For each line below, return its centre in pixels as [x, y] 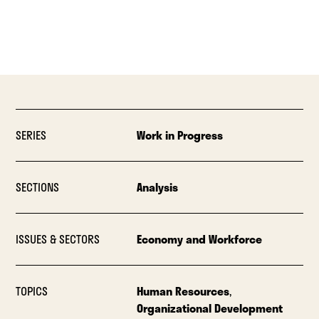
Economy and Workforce [199, 239]
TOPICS [32, 291]
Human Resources [183, 291]
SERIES [31, 135]
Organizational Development [209, 308]
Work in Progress [179, 135]
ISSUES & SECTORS [58, 239]
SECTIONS [38, 187]
